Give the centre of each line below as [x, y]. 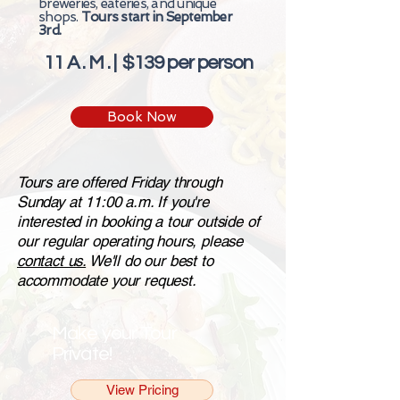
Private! [82, 354]
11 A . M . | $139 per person [148, 63]
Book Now [142, 117]
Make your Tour [114, 334]
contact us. [52, 261]
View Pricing [142, 390]
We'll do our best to [150, 261]
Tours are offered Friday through [120, 183]
